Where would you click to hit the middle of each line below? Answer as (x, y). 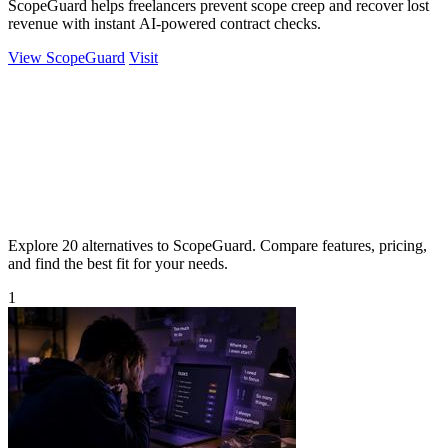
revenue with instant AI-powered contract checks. (164, 23)
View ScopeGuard (66, 57)
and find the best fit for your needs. (118, 263)
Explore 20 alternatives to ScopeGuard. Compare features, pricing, (217, 245)
